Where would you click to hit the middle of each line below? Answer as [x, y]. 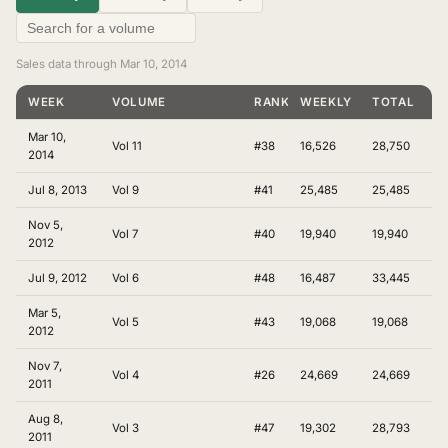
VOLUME [139, 102]
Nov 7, [45, 366]
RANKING [283, 102]
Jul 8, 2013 [57, 190]
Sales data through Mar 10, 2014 [101, 64]
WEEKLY [326, 102]
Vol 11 [127, 146]
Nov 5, [45, 225]
